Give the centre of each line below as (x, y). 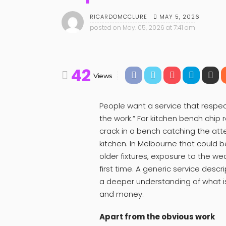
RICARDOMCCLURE (119, 17)
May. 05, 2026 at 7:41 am (159, 28)
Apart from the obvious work (157, 216)
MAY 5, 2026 (180, 16)
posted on (105, 28)
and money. (122, 194)
